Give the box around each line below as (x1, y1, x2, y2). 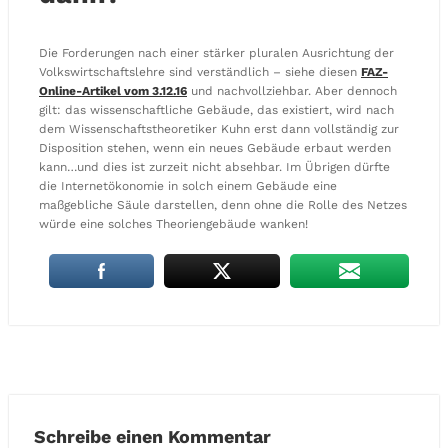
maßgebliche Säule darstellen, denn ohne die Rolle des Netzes (39, 198, 407, 212)
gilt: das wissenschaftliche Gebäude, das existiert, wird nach (39, 103, 394, 117)
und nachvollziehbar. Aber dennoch (187, 84, 397, 98)
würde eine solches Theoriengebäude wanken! (39, 217, 308, 231)
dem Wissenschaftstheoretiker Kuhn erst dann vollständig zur (39, 122, 399, 136)
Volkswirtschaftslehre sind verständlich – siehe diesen (39, 65, 361, 79)
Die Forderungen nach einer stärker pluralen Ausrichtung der (39, 46, 394, 60)
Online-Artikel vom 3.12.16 (39, 84, 187, 98)
